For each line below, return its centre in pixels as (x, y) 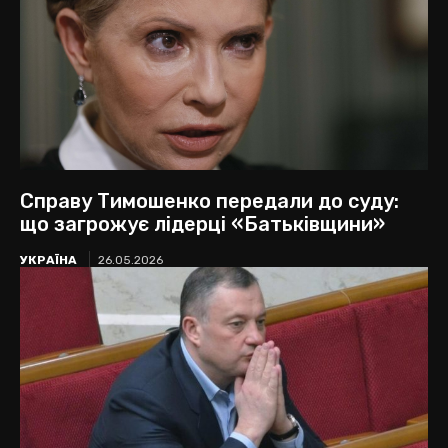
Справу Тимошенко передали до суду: (209, 201)
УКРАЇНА (48, 260)
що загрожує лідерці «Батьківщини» (202, 224)
